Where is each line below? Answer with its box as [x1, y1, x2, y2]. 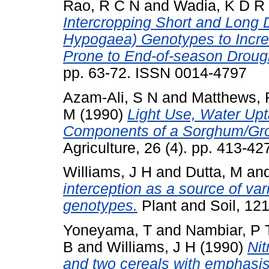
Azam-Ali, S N [63, 89, 158, 106]
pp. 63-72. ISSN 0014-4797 [63, 64, 247, 81]
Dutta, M [186, 164, 243, 181]
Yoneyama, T [63, 222, 152, 239]
